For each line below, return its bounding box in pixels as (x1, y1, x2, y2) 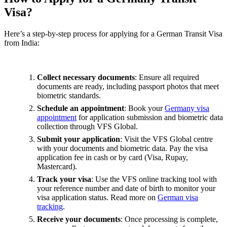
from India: (4, 39, 42, 48)
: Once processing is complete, (121, 215, 218, 224)
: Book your (124, 104, 165, 113)
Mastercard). (37, 162, 77, 171)
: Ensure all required (135, 73, 199, 82)
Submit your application (37, 135, 120, 144)
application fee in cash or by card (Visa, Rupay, (37, 153, 188, 162)
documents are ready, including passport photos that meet (37, 82, 219, 91)
